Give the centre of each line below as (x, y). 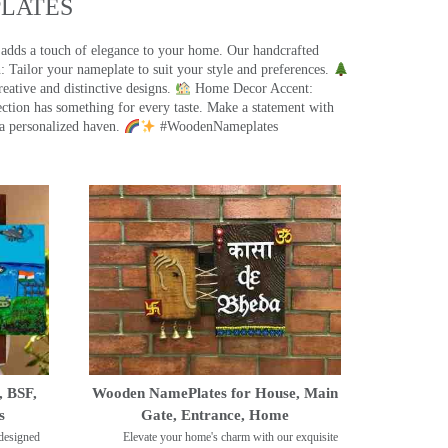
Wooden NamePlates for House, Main (214, 392)
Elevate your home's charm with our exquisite (231, 436)
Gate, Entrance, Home (214, 414)
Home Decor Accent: (251, 89)
